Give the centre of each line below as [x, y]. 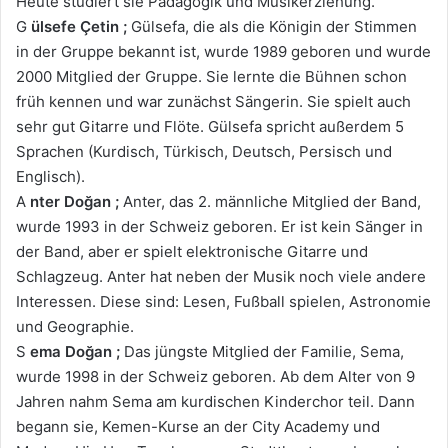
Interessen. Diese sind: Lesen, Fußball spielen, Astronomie [223, 302]
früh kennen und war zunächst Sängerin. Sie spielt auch [213, 102]
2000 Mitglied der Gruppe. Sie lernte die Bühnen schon [211, 77]
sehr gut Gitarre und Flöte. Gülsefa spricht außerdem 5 [210, 127]
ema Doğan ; [75, 352]
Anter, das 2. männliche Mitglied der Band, [270, 202]
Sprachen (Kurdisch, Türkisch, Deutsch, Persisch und [204, 152]
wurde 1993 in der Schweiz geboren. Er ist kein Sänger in [219, 227]
